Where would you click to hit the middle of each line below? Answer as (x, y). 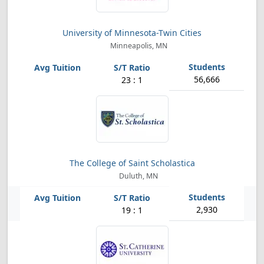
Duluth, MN (138, 176)
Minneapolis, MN (138, 46)
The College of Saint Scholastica (132, 163)
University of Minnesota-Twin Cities (132, 33)
